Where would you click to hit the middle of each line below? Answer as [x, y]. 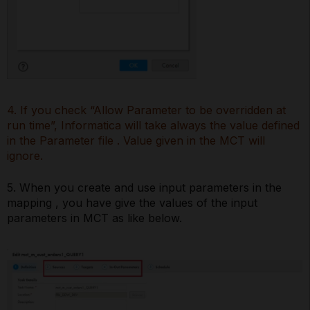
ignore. [25, 156]
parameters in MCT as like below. [94, 218]
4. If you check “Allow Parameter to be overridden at [146, 110]
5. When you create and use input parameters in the [144, 188]
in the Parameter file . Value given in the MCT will [136, 141]
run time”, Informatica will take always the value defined [153, 126]
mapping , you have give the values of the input [132, 203]
